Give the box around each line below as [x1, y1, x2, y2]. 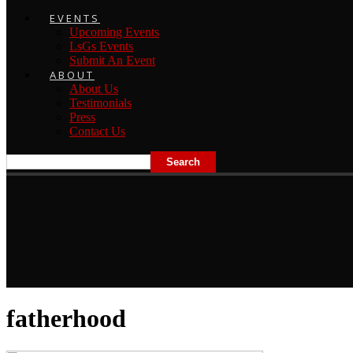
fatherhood [6, 304, 126, 333]
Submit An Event [69, 53, 155, 67]
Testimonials [69, 95, 132, 110]
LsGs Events [69, 39, 133, 53]
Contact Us [69, 124, 125, 138]
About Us [69, 81, 118, 95]
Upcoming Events [69, 24, 159, 39]
